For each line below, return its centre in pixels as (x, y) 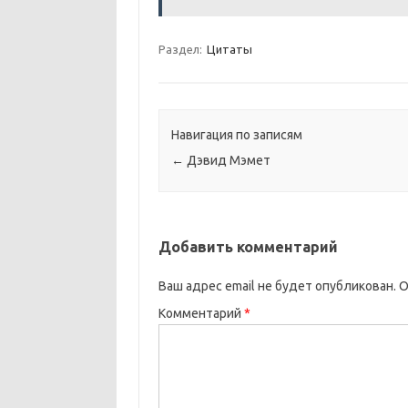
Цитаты (229, 49)
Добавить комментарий (248, 247)
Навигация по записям (236, 135)
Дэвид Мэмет (227, 161)
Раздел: (181, 49)
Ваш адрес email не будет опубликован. (277, 286)
